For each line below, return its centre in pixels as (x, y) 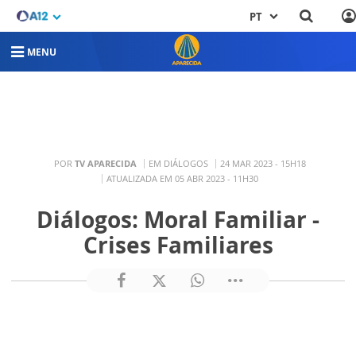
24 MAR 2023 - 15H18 (263, 163)
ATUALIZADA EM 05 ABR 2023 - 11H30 (182, 178)
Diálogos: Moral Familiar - (178, 219)
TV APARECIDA (106, 163)
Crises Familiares (178, 245)
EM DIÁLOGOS (178, 163)
